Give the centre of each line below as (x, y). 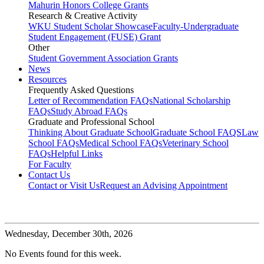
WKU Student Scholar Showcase (90, 27)
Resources (47, 80)
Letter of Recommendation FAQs (90, 101)
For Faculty (50, 164)
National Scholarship (192, 101)
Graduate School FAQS (197, 133)
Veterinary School (195, 143)
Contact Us (49, 175)
